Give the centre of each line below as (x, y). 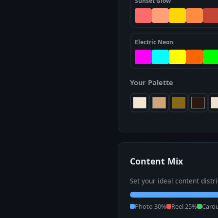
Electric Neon (154, 42)
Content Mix (156, 161)
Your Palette (152, 82)
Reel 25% (184, 206)
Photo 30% (151, 206)
